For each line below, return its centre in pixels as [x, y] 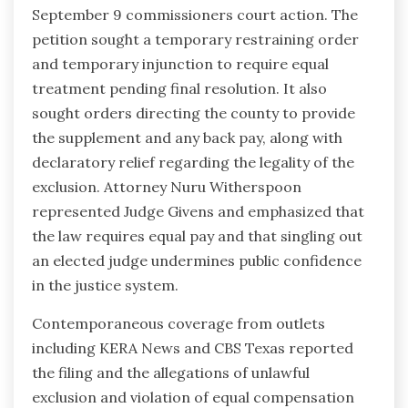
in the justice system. [105, 286]
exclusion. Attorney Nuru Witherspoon [167, 187]
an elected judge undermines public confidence [197, 261]
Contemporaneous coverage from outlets [178, 324]
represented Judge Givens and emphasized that [198, 212]
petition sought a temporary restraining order [195, 40]
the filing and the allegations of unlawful [171, 373]
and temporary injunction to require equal [180, 64]
